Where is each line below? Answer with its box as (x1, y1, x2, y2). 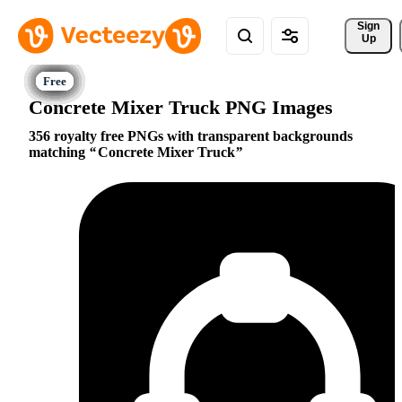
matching (29, 144, 89, 161)
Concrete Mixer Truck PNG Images (29, 95, 333, 118)
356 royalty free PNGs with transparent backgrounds (29, 128, 353, 144)
